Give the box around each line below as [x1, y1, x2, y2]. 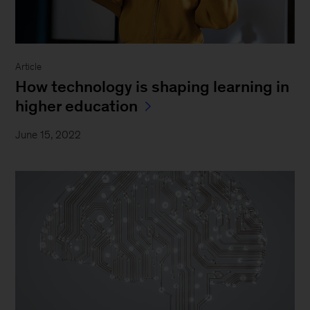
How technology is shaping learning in [15, 77, 290, 95]
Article [15, 62, 42, 72]
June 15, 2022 [15, 129, 82, 140]
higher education [15, 97, 138, 115]
